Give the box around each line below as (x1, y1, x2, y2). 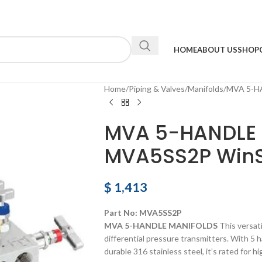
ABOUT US (196, 45, 237, 54)
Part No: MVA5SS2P (104, 208, 182, 218)
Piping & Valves (128, 84, 185, 94)
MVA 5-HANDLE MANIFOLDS (104, 220, 218, 230)
